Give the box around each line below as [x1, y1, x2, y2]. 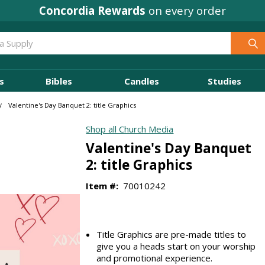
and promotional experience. [96, 251, 213, 264]
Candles [124, 75, 159, 87]
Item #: [86, 179, 119, 192]
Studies [207, 75, 241, 87]
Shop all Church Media [86, 123, 174, 135]
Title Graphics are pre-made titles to [96, 228, 247, 240]
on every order [146, 2, 226, 18]
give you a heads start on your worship [96, 240, 256, 252]
